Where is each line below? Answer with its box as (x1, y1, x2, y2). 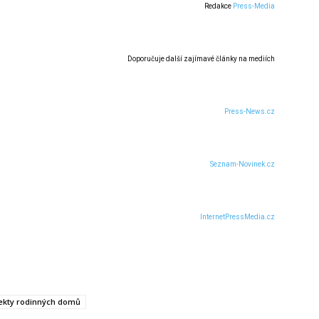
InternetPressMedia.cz (200, 213, 275, 221)
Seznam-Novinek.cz (210, 160, 275, 169)
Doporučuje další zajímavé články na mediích (127, 55, 275, 63)
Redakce (204, 2, 233, 11)
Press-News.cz (224, 108, 275, 116)
